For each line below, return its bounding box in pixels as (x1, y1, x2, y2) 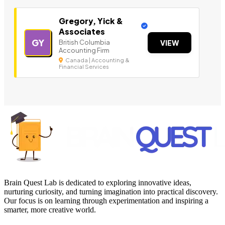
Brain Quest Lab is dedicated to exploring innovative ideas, (4, 178, 191, 187)
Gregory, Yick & (59, 16, 123, 27)
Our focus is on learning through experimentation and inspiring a (4, 196, 208, 205)
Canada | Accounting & (64, 57, 130, 64)
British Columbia (59, 38, 110, 47)
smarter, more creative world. (4, 205, 96, 214)
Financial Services (59, 63, 109, 70)
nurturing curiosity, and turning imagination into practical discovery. (4, 187, 218, 196)
